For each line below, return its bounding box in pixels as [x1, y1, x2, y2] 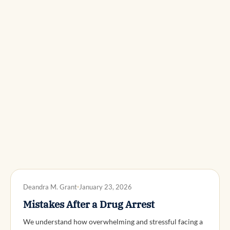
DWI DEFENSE [23, 180, 65, 186]
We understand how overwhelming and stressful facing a [23, 217, 203, 226]
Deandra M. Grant [23, 182, 77, 191]
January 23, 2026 [79, 182, 132, 191]
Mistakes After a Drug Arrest [23, 198, 155, 211]
